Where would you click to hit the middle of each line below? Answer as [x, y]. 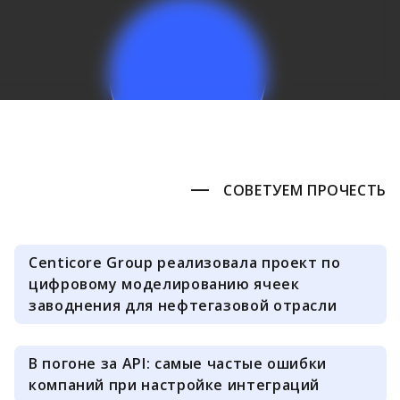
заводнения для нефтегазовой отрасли [183, 305]
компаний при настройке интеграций [175, 385]
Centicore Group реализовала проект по [185, 262]
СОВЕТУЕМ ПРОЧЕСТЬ [305, 190]
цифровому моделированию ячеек [164, 284]
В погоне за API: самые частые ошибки [178, 363]
